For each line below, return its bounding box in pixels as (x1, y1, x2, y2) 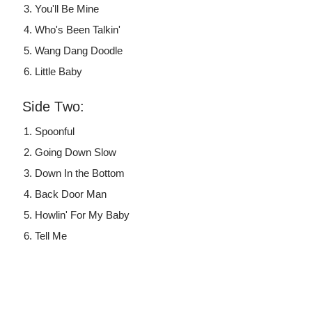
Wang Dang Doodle (35, 45, 123, 57)
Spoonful (35, 125, 75, 138)
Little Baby (35, 65, 83, 78)
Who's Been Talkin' (35, 24, 121, 36)
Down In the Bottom (35, 167, 125, 180)
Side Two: (22, 99, 85, 115)
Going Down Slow (35, 146, 117, 159)
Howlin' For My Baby (35, 209, 130, 221)
